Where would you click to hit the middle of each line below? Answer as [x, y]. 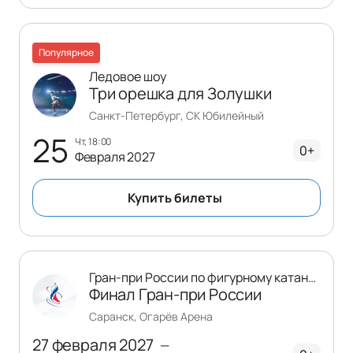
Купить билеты [175, 197]
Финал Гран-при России [175, 294]
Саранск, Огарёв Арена [151, 316]
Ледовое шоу [128, 76]
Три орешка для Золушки [180, 93]
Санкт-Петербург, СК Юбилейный [176, 115]
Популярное [66, 52]
